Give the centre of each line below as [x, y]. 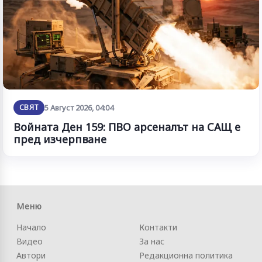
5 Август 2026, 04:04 [79, 107]
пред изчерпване [60, 139]
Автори [31, 255]
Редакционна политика [186, 255]
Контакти [158, 227]
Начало [31, 227]
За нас [152, 241]
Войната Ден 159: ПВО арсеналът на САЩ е [127, 127]
